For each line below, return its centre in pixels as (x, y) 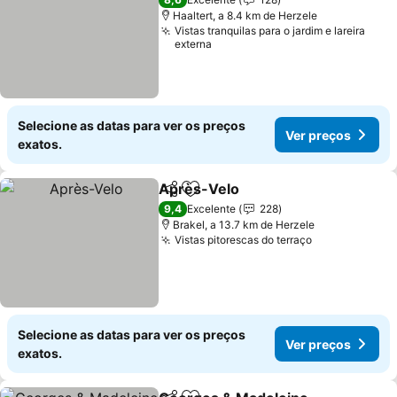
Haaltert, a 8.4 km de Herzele (245, 16)
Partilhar (184, 197)
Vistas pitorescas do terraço (244, 240)
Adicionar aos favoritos (268, 198)
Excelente (212, 209)
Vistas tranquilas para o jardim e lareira (270, 31)
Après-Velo (199, 189)
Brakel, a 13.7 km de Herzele (244, 225)
